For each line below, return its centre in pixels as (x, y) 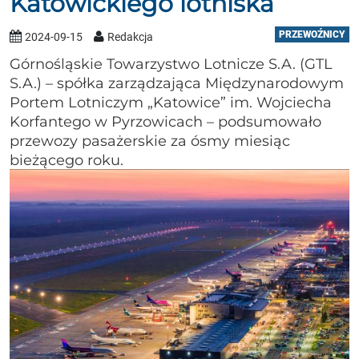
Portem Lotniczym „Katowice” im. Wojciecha (171, 102)
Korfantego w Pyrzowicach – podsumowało (165, 121)
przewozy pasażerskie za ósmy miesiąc (150, 141)
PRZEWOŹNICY (312, 34)
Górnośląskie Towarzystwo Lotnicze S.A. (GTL (171, 64)
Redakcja (130, 37)
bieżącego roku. (67, 160)
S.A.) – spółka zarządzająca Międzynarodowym (177, 83)
